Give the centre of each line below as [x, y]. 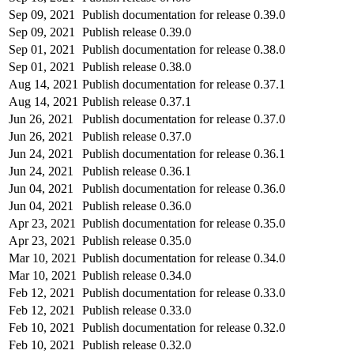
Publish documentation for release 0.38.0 [184, 49]
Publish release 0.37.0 [137, 136]
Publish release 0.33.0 [137, 310]
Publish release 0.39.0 [137, 32]
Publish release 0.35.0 [137, 240]
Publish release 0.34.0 [137, 275]
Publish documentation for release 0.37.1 [184, 84]
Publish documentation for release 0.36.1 [184, 153]
